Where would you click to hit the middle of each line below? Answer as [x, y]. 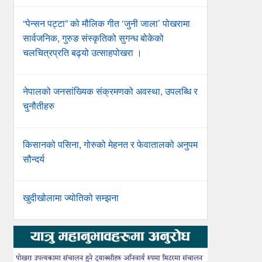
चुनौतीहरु [38, 105]
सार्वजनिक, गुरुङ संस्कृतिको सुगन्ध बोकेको [93, 37]
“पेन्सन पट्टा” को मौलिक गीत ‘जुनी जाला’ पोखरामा [106, 23]
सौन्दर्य [33, 158]
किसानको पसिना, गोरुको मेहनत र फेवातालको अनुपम [110, 144]
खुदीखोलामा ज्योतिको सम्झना [70, 197]
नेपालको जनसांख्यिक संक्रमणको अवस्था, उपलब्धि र [110, 91]
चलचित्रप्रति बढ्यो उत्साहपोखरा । [82, 52]
